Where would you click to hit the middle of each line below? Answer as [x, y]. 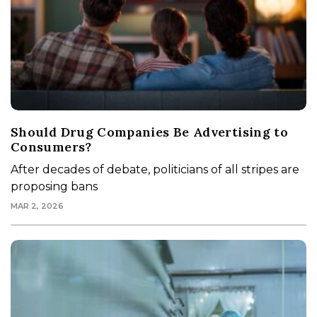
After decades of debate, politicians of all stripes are [155, 169]
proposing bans [54, 186]
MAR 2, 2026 [37, 206]
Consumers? [51, 146]
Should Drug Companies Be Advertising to [150, 132]
